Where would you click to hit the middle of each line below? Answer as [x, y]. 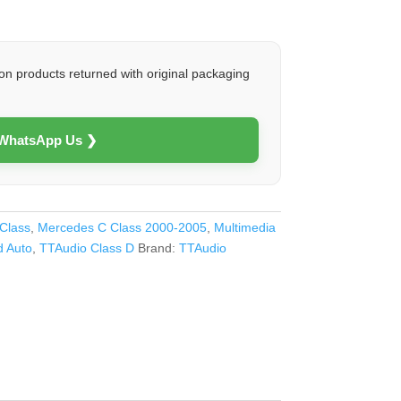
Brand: [159, 248]
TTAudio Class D [87, 248]
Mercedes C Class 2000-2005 [123, 228]
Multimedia [245, 228]
